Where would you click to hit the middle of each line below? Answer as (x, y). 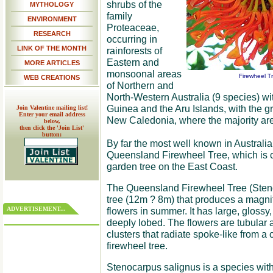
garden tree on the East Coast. (172, 166)
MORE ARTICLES (52, 63)
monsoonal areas (144, 74)
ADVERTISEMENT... (36, 209)
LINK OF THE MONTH (52, 48)
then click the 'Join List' (52, 128)
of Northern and (140, 85)
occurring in (132, 39)
